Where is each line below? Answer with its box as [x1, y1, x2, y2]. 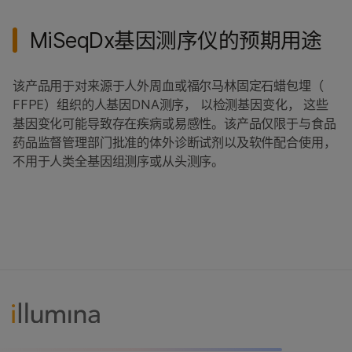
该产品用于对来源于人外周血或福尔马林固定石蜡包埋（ [13, 78, 324, 94]
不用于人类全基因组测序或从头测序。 [13, 153, 224, 170]
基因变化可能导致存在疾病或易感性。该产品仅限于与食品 [13, 115, 336, 132]
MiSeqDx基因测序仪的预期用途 [30, 27, 322, 53]
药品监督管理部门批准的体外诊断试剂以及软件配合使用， [13, 134, 336, 151]
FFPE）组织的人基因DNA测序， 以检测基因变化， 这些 [13, 97, 328, 113]
